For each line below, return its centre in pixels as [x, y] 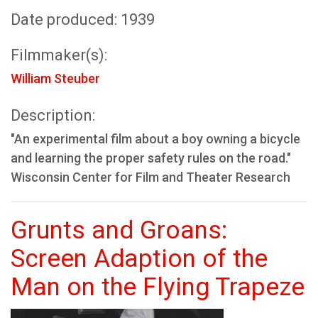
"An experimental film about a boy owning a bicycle [155, 139]
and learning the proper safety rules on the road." [151, 158]
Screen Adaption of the [139, 259]
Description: [53, 115]
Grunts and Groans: [119, 230]
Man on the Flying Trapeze [158, 287]
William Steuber [55, 78]
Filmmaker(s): [59, 55]
